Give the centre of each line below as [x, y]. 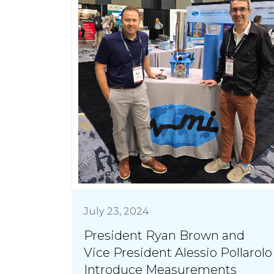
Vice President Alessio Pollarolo [178, 252]
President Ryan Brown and [164, 235]
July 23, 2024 [116, 211]
